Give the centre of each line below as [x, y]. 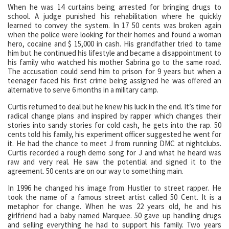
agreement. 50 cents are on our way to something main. [96, 171]
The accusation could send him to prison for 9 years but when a [114, 71]
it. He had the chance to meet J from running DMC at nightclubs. [114, 143]
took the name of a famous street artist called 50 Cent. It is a [114, 197]
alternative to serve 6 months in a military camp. [83, 89]
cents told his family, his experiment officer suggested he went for [114, 134]
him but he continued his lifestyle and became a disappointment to [114, 53]
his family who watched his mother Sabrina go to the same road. [114, 62]
